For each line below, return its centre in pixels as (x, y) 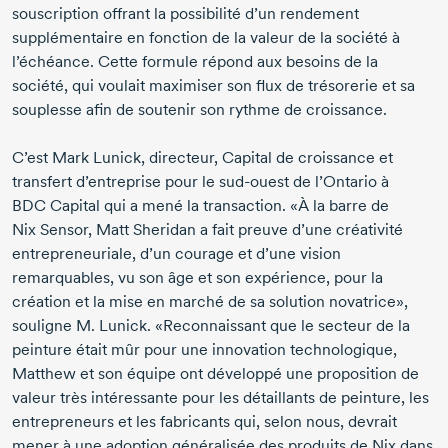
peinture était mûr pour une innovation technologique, (204, 350)
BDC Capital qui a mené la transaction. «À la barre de (200, 206)
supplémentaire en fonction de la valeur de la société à (206, 38)
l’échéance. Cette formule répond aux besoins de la (195, 62)
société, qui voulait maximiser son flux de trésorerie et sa (213, 86)
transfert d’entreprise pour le (113, 182)
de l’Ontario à (341, 182)
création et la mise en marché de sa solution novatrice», (210, 302)
